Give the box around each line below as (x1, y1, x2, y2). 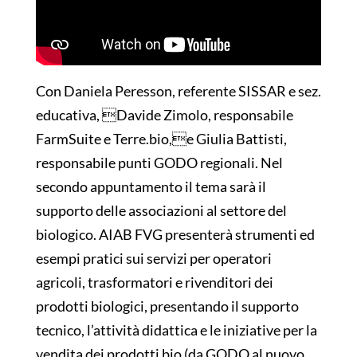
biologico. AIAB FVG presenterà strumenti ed (35, 226, 315, 244)
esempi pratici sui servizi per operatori (35, 249, 272, 268)
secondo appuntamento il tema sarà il (35, 178, 266, 196)
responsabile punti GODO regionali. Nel (35, 154, 283, 172)
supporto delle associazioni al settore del (35, 202, 287, 220)
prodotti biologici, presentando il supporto (35, 297, 299, 316)
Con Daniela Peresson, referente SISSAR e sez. (35, 82, 321, 100)
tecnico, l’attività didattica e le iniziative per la (35, 321, 317, 339)
